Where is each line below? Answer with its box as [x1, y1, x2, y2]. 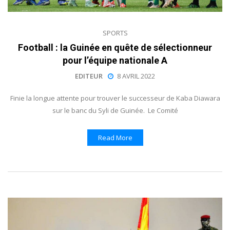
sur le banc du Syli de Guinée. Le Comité [52, 106, 178, 116]
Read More [98, 133, 132, 143]
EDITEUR [75, 71, 103, 81]
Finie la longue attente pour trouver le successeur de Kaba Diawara [10, 93, 220, 103]
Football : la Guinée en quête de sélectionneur [18, 42, 212, 53]
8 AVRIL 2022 [117, 71, 155, 81]
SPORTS [102, 28, 128, 38]
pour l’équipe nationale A [63, 55, 167, 66]
